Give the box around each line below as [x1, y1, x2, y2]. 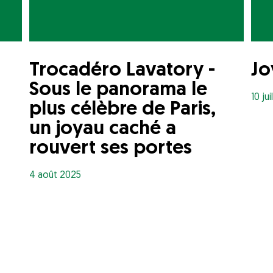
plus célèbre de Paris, [29, 99, 216, 119]
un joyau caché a [29, 119, 177, 139]
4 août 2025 [29, 170, 82, 180]
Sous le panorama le [29, 80, 208, 100]
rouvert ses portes [29, 138, 193, 158]
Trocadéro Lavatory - [29, 60, 216, 80]
